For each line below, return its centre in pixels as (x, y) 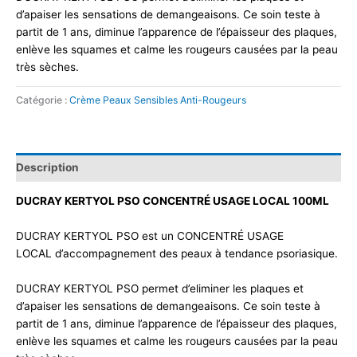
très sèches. (47, 67)
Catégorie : (43, 100)
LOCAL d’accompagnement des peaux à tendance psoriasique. (178, 254)
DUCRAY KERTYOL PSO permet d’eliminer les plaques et (160, 289)
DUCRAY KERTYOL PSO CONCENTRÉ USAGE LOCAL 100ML (173, 201)
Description (47, 167)
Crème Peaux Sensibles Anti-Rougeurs (158, 100)
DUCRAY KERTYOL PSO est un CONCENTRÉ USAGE (150, 236)
